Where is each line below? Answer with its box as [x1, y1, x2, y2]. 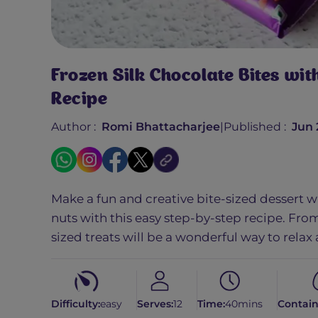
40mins [225, 297, 263, 311]
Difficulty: [51, 297, 100, 311]
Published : [224, 120, 286, 134]
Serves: [137, 297, 173, 311]
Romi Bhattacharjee [102, 120, 220, 134]
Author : [51, 120, 96, 134]
